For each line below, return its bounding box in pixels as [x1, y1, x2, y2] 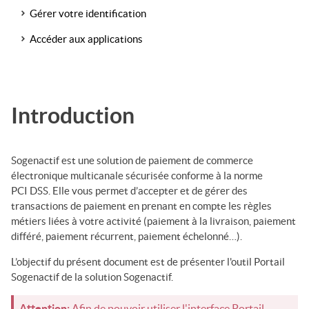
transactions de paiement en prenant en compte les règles [11, 199, 272, 212]
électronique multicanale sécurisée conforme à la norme [11, 169, 263, 181]
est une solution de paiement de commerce [59, 154, 253, 166]
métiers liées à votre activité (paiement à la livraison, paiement [11, 215, 296, 227]
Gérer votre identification [30, 7, 146, 19]
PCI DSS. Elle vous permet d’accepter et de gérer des [11, 184, 248, 197]
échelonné [183, 230, 229, 242]
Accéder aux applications [30, 32, 143, 45]
